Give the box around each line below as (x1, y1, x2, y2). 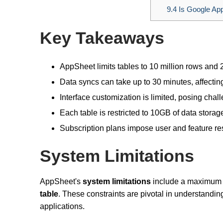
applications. (40, 202, 85, 211)
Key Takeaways (40, 29, 164, 48)
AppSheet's (40, 177, 83, 186)
